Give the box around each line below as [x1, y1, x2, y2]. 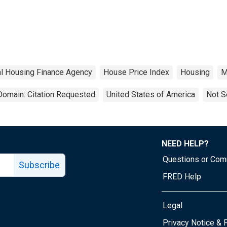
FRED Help [163, 171, 201, 181]
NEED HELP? [162, 138, 209, 148]
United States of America [106, 89, 195, 99]
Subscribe [19, 159, 60, 170]
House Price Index [103, 67, 169, 77]
